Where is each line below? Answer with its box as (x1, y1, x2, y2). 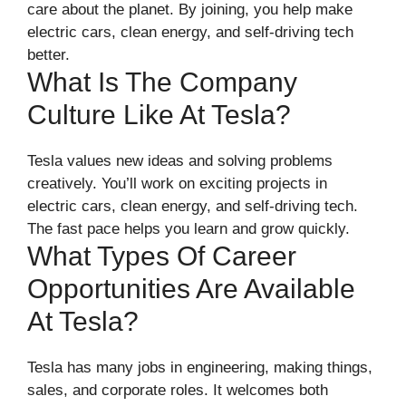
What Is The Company (27, 66, 297, 97)
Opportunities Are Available (27, 273, 355, 304)
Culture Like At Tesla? (27, 99, 291, 130)
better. (27, 45, 70, 63)
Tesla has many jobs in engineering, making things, (27, 358, 372, 376)
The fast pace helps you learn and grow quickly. (27, 219, 350, 237)
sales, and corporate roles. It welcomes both (27, 381, 328, 399)
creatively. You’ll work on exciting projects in (27, 174, 327, 192)
